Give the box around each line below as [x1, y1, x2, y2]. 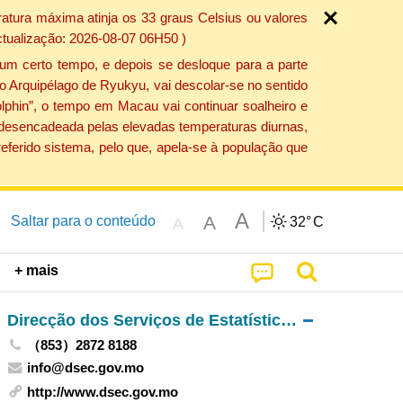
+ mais [14, 263, 59, 279]
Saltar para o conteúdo [10, 212, 156, 228]
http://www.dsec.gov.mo [27, 384, 179, 400]
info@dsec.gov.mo [27, 359, 145, 375]
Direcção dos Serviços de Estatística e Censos [280, 309, 297, 329]
